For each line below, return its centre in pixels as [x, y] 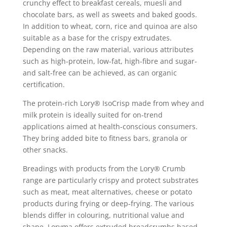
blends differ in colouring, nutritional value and [103, 215]
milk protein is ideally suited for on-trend [92, 115]
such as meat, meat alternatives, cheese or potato [107, 192]
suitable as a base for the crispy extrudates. [97, 37]
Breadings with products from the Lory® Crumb [104, 168]
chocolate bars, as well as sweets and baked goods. [110, 14]
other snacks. [45, 149]
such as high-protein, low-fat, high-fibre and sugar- [110, 61]
